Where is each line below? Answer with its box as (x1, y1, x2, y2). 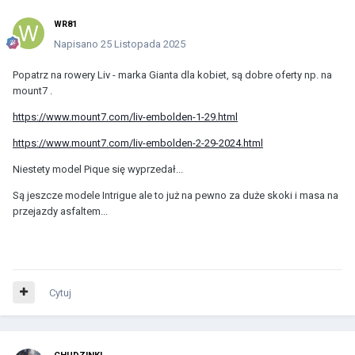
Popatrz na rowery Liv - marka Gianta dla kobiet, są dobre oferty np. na (13, 68, 332, 81)
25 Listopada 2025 (101, 37, 185, 50)
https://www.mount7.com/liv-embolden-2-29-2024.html (13, 136, 263, 149)
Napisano (54, 37, 101, 50)
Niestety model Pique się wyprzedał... (13, 162, 183, 175)
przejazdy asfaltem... (13, 204, 108, 217)
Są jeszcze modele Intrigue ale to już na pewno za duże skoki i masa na (13, 189, 338, 201)
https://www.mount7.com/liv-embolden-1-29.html (13, 110, 238, 123)
